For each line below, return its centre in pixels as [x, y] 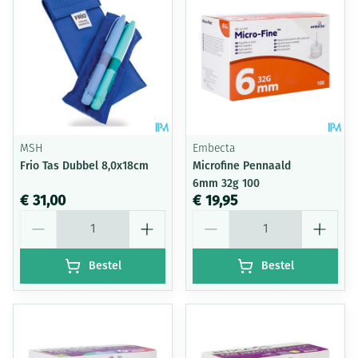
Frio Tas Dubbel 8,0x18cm [84, 166]
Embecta [214, 149]
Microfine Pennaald [242, 166]
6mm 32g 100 [226, 183]
